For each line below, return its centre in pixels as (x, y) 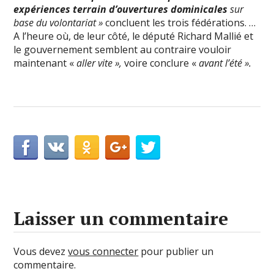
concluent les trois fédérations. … (180, 23)
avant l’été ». (225, 63)
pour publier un (176, 251)
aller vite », (99, 63)
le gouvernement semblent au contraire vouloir (123, 50)
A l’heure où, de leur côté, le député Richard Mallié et (134, 36)
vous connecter (103, 251)
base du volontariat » (58, 23)
